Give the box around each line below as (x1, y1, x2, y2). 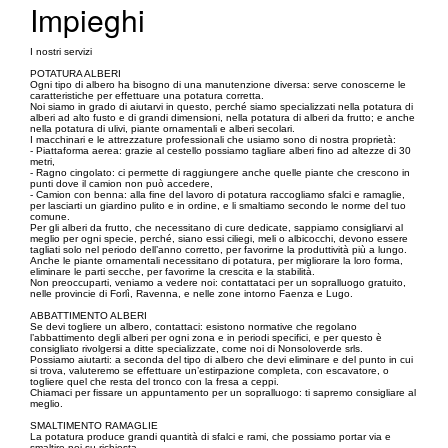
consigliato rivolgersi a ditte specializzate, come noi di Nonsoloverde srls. (30, 343, 363, 354)
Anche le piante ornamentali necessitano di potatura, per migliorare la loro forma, (30, 255, 403, 266)
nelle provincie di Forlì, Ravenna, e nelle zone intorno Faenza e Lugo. (30, 288, 353, 299)
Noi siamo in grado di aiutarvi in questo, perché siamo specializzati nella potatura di (30, 101, 413, 112)
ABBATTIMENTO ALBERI (30, 310, 147, 321)
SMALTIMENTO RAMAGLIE (30, 420, 158, 431)
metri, (30, 156, 55, 167)
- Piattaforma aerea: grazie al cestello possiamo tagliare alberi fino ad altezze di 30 (30, 145, 411, 156)
